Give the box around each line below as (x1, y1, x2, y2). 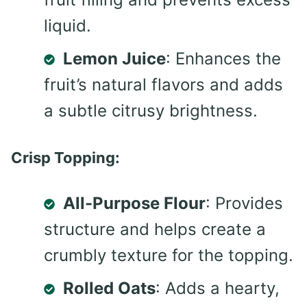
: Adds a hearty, (156, 278, 280, 298)
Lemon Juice (63, 48, 166, 69)
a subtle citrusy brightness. (44, 100, 258, 121)
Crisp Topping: (11, 148, 120, 167)
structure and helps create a (44, 219, 266, 239)
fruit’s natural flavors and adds (44, 74, 283, 95)
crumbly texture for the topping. (44, 245, 293, 265)
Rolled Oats (63, 278, 156, 298)
